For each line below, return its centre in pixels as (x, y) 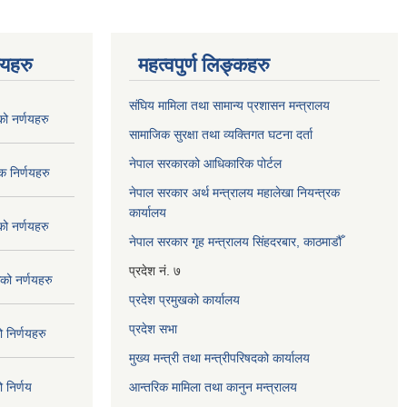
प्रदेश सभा (153, 328)
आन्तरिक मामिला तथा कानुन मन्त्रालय (213, 387)
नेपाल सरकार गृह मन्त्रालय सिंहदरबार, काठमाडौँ (235, 241)
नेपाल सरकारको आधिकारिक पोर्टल (205, 163)
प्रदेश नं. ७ (155, 270)
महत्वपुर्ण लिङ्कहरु (204, 65)
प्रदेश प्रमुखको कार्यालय (184, 299)
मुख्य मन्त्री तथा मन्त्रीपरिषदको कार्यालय (219, 357)
